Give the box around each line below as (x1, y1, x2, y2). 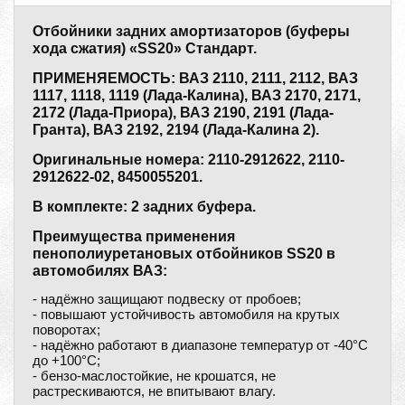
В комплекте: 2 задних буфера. (33, 198, 256, 214)
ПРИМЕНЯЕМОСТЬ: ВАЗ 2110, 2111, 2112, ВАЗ (33, 70, 358, 86)
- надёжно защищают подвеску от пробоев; (33, 291, 301, 306)
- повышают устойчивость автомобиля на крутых (33, 306, 340, 322)
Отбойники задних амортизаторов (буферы (33, 23, 350, 39)
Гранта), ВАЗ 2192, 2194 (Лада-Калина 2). (33, 121, 319, 137)
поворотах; (33, 322, 100, 337)
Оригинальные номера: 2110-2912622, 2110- (33, 151, 344, 167)
